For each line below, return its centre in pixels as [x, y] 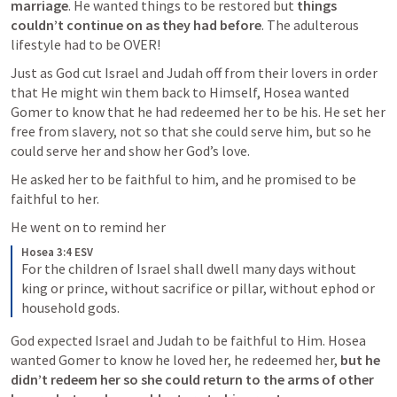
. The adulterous [310, 25]
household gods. [72, 307]
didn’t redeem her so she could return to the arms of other [192, 379]
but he [360, 360]
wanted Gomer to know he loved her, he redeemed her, [175, 360]
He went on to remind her [88, 227]
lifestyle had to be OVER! [87, 44]
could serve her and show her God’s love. [132, 151]
